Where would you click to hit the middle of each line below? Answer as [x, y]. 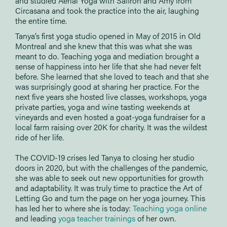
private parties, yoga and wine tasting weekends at [103, 106]
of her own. [157, 218]
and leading [37, 218]
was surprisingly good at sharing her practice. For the [107, 86]
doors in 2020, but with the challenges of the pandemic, [111, 167]
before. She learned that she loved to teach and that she [112, 76]
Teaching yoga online [170, 208]
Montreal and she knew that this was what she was [104, 46]
